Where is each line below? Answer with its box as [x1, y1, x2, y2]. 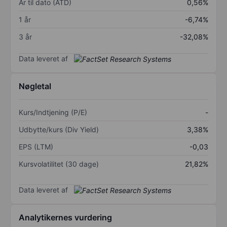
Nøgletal [19, 81, 51, 92]
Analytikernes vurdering [19, 212, 112, 223]
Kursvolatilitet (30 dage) [19, 160, 99, 169]
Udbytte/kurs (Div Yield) [19, 125, 99, 134]
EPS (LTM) [19, 142, 53, 152]
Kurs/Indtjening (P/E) [19, 108, 87, 117]
